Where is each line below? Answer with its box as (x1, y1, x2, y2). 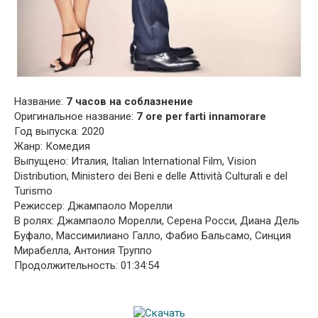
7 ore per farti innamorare (136, 110, 266, 124)
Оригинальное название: (14, 110, 136, 124)
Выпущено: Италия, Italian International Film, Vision (14, 155, 256, 168)
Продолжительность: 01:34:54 (14, 259, 159, 273)
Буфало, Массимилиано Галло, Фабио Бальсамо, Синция (14, 229, 291, 243)
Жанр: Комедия (14, 140, 90, 153)
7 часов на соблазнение (66, 95, 193, 109)
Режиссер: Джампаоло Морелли (14, 199, 172, 213)
